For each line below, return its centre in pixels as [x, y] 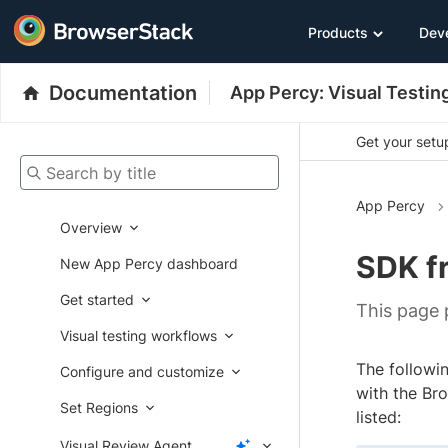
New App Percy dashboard [149, 263]
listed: [378, 417]
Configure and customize [142, 371]
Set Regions [99, 407]
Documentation [123, 93]
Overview [91, 227]
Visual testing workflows [138, 335]
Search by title [66, 166]
